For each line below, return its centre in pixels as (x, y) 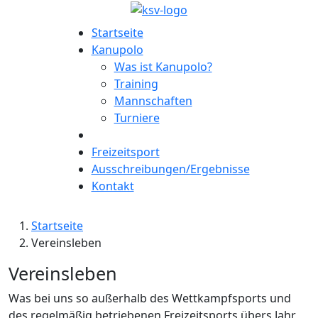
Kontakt (113, 186)
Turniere (137, 117)
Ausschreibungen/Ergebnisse (170, 169)
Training (136, 83)
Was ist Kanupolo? (163, 66)
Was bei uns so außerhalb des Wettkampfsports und (150, 298)
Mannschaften (153, 100)
